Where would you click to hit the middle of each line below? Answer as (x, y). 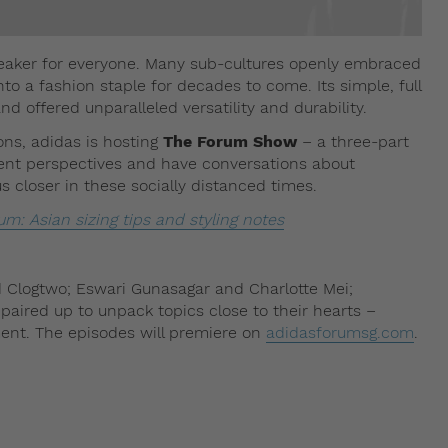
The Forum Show (230, 141)
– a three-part (353, 141)
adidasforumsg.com (340, 332)
